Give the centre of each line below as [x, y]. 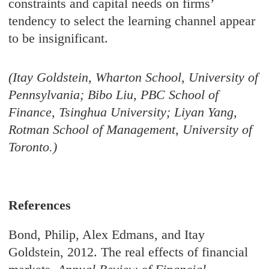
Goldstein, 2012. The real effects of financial [128, 252]
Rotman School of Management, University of [131, 130]
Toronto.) [33, 147]
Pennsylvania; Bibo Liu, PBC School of [114, 95]
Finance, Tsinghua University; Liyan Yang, [123, 112]
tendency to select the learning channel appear [132, 21]
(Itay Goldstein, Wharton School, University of [134, 77]
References [40, 205]
